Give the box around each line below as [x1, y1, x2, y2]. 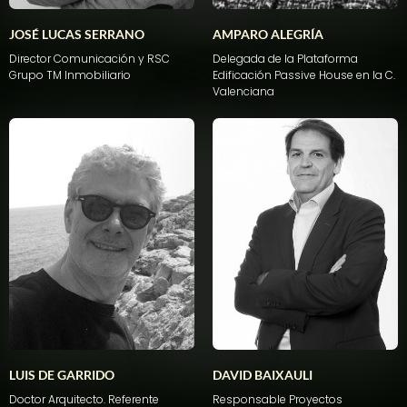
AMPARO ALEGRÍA [213, 26, 323, 43]
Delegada [213, 51, 265, 67]
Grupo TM [9, 67, 65, 84]
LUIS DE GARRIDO [9, 367, 114, 383]
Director [9, 51, 54, 67]
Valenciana [213, 84, 274, 100]
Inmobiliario [65, 67, 131, 84]
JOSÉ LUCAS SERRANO [9, 26, 144, 43]
